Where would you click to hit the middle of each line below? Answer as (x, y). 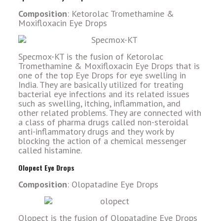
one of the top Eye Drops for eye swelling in (102, 75)
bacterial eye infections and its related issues (104, 94)
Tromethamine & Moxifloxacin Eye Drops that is (109, 66)
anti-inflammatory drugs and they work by (96, 132)
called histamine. (50, 150)
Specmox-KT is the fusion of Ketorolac (91, 57)
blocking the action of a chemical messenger (102, 141)
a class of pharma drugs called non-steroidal (103, 122)
